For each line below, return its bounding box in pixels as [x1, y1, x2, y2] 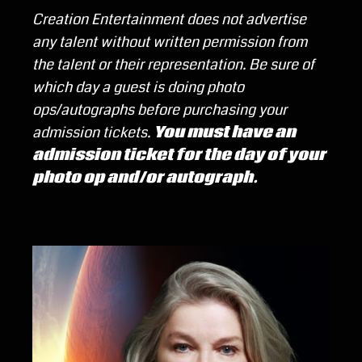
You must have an [154, 122, 297, 144]
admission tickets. [32, 122, 154, 144]
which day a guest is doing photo [32, 77, 245, 99]
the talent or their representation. [32, 54, 250, 76]
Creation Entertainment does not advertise [32, 9, 307, 31]
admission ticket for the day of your [32, 145, 326, 166]
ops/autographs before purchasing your [32, 99, 288, 121]
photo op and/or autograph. [32, 167, 259, 189]
